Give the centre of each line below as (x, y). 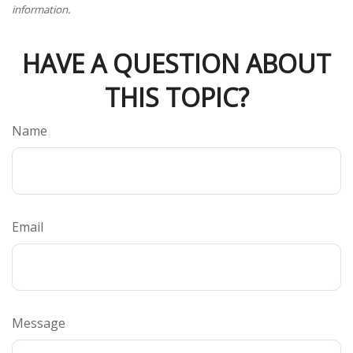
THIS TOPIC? (176, 97)
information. (41, 9)
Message (39, 323)
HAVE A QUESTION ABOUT (176, 63)
